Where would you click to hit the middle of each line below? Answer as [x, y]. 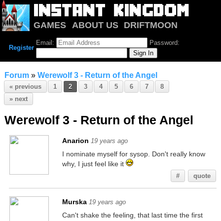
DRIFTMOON [151, 25]
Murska [74, 202]
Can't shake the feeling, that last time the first [132, 215]
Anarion [75, 141]
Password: [164, 43]
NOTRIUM [54, 35]
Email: [46, 43]
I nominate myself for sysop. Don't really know [133, 154]
